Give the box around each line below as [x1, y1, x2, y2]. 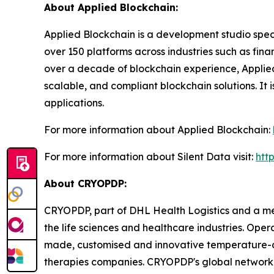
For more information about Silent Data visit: [44, 150, 256, 163]
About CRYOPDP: [44, 177, 127, 190]
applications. [44, 96, 104, 109]
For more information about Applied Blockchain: [44, 123, 273, 136]
